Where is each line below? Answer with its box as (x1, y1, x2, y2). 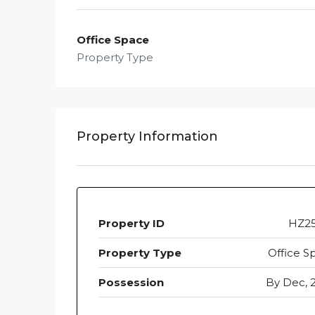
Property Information (77, 129, 218, 145)
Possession (98, 276, 164, 290)
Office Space (77, 33, 149, 47)
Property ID (98, 217, 165, 231)
